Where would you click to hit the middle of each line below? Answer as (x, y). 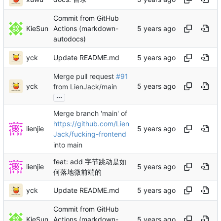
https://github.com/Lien (91, 124)
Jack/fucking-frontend (90, 134)
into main (68, 145)
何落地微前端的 (77, 172)
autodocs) (70, 39)
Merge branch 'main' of (90, 113)
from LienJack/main (85, 87)
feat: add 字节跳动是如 (90, 162)
